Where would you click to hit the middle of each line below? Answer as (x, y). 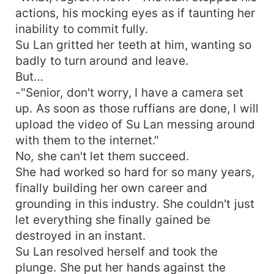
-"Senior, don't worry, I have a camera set (130, 92)
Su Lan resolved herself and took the (117, 251)
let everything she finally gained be (113, 219)
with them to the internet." (87, 140)
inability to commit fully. (82, 28)
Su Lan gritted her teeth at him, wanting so (134, 44)
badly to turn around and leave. (102, 60)
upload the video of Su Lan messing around (135, 124)
